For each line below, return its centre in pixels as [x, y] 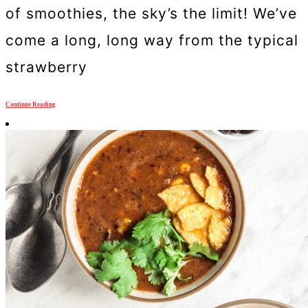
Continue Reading [31, 104]
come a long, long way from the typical [152, 41]
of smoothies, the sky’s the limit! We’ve [151, 14]
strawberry [46, 67]
